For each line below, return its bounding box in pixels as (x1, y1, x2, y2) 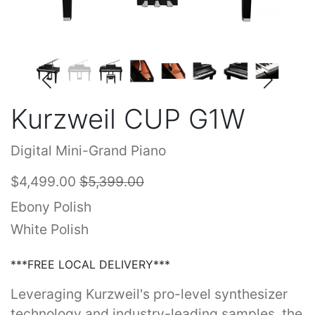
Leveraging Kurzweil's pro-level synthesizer (11, 285, 288, 303)
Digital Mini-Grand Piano (11, 142, 166, 160)
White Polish (11, 221, 89, 238)
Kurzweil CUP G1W (11, 103, 245, 136)
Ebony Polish (11, 198, 91, 216)
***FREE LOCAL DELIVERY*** (11, 257, 170, 272)
